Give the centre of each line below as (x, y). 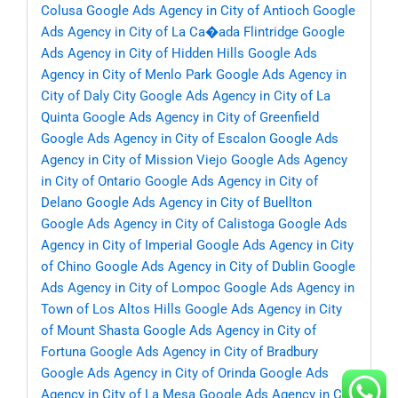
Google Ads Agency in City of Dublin (202, 267)
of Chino (66, 267)
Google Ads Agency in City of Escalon (153, 139)
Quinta (60, 118)
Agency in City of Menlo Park (127, 75)
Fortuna (64, 352)
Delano (62, 203)
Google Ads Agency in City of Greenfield (201, 118)
